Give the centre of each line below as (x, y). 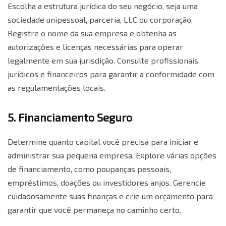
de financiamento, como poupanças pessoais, (89, 169)
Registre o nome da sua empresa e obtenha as (92, 33)
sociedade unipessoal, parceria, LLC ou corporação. (100, 20)
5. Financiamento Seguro (70, 117)
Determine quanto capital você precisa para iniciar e (103, 142)
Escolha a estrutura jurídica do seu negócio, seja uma (103, 6)
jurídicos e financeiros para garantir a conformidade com (111, 74)
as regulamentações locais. (56, 88)
